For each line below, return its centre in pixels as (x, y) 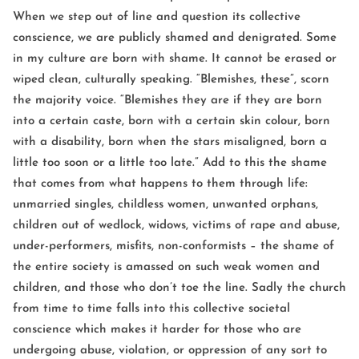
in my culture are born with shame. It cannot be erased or (175, 58)
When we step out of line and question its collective (157, 17)
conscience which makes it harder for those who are (157, 329)
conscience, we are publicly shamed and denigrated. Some (175, 38)
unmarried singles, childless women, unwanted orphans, (165, 204)
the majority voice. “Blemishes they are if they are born (167, 100)
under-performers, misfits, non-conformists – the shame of (173, 246)
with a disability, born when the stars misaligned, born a (170, 142)
